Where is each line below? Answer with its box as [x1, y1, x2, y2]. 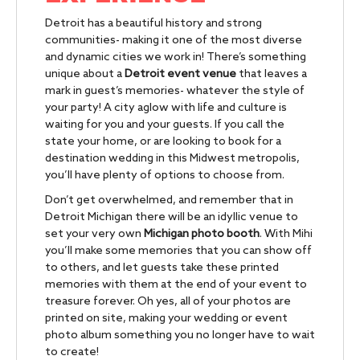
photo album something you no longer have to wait [45, 329, 315, 342]
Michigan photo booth [144, 227, 260, 241]
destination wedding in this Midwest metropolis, [45, 152, 300, 166]
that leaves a [236, 67, 307, 81]
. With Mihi [260, 227, 313, 241]
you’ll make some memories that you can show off [45, 244, 312, 258]
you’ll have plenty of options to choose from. [45, 169, 284, 182]
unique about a [45, 67, 125, 81]
